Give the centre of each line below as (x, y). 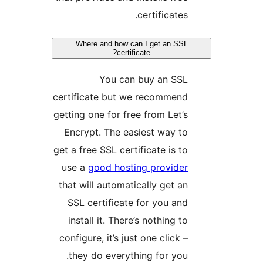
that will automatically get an (191, 185)
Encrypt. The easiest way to (194, 132)
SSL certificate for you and (196, 203)
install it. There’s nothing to (196, 220)
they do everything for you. (196, 256)
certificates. (231, 15)
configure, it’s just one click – (192, 238)
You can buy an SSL (212, 80)
